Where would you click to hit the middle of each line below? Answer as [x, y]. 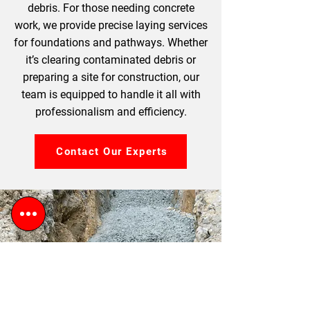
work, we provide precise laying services [111, 25]
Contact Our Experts [112, 152]
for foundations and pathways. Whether [111, 43]
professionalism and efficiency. [111, 112]
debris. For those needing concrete [111, 8]
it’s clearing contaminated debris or [111, 60]
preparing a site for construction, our [111, 77]
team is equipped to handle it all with [111, 94]
